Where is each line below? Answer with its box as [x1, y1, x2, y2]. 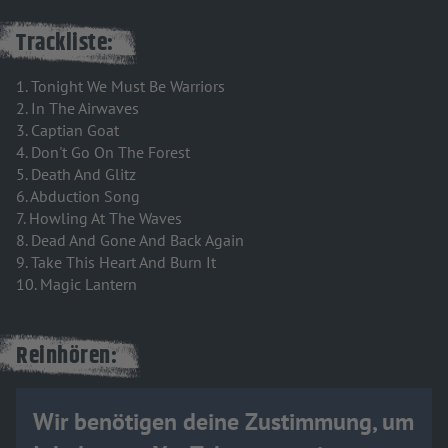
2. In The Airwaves [16, 97, 139, 118]
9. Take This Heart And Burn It [16, 251, 216, 272]
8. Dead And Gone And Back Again [16, 229, 244, 250]
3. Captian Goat [16, 119, 119, 140]
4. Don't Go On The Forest [16, 141, 190, 162]
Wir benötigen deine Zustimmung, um [33, 406, 414, 438]
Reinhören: [16, 338, 117, 376]
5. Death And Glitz [16, 163, 136, 184]
